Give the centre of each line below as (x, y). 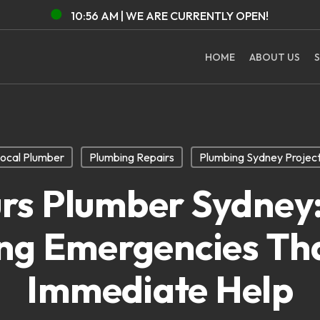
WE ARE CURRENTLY (181, 15)
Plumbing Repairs (131, 157)
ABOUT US (275, 57)
